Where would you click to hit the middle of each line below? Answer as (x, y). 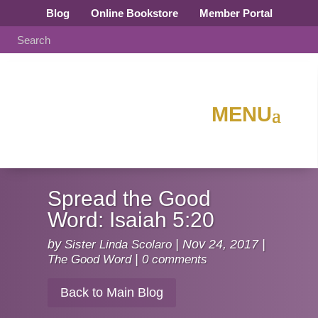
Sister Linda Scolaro (119, 245)
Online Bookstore (134, 13)
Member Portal (236, 13)
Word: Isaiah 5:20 (131, 220)
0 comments (175, 259)
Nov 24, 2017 (221, 245)
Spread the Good (130, 198)
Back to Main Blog (112, 293)
